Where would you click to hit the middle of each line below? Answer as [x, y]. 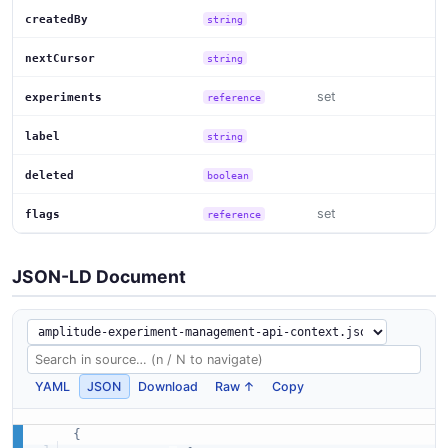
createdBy [56, 19]
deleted [49, 175]
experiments [63, 97]
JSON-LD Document [99, 276]
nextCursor [60, 58]
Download [168, 386]
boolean [228, 174]
